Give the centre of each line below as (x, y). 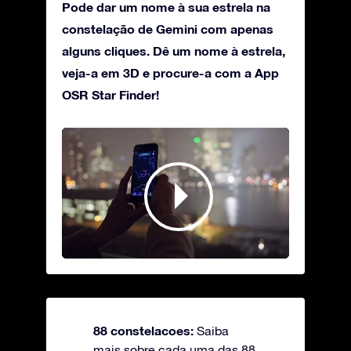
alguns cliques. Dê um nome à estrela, (174, 51)
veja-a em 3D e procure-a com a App (170, 73)
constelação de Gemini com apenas (168, 29)
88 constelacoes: (145, 331)
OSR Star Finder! (110, 95)
